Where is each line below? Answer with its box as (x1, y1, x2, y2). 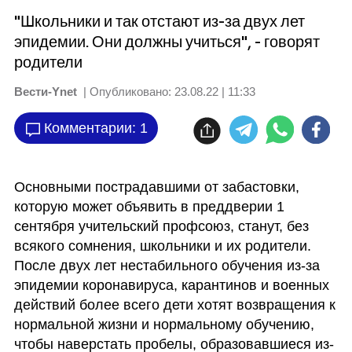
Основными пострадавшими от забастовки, (13, 179, 299, 195)
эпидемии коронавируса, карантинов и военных (13, 277, 329, 293)
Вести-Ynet (13, 85, 77, 98)
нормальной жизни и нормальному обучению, (13, 317, 314, 332)
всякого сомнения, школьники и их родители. (13, 238, 311, 254)
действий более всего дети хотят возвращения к (13, 297, 335, 313)
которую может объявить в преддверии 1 (13, 199, 284, 214)
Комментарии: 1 (43, 119, 148, 136)
